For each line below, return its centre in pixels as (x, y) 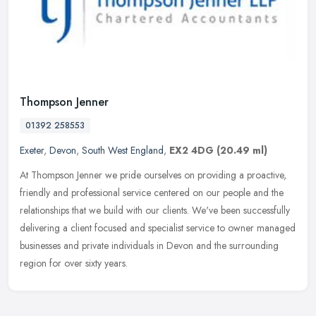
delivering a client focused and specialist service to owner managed (158, 228)
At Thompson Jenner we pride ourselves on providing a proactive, (153, 175)
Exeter (32, 151)
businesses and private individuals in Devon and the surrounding (149, 246)
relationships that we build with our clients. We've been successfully (155, 211)
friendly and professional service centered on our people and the (152, 193)
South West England (123, 151)
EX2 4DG (192, 151)
